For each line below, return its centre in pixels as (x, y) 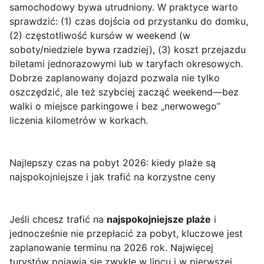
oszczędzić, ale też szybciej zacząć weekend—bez (124, 92)
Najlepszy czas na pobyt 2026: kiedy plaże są (113, 163)
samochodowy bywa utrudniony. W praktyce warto (124, 7)
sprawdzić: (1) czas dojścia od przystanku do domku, (129, 22)
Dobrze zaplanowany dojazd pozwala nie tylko (115, 78)
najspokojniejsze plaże (159, 220)
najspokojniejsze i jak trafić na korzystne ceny (113, 177)
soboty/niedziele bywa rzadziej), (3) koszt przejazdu (128, 50)
